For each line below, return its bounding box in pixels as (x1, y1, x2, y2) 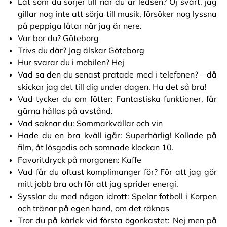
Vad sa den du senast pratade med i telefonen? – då (18, 69, 217, 80)
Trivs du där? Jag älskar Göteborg (18, 45, 144, 55)
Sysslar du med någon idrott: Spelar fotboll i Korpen (18, 191, 217, 201)
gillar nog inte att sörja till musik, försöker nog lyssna (18, 9, 217, 19)
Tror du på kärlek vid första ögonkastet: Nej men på (18, 215, 217, 225)
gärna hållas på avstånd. (18, 106, 113, 116)
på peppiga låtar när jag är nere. (18, 21, 142, 31)
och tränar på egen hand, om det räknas (18, 203, 169, 213)
